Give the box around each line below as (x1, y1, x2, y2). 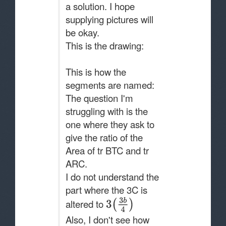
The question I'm (66, 91, 133, 104)
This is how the (66, 65, 126, 78)
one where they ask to (66, 118, 154, 131)
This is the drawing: (66, 39, 144, 52)
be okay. (66, 26, 99, 39)
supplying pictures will (66, 13, 153, 26)
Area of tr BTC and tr (66, 144, 149, 157)
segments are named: (66, 78, 154, 91)
